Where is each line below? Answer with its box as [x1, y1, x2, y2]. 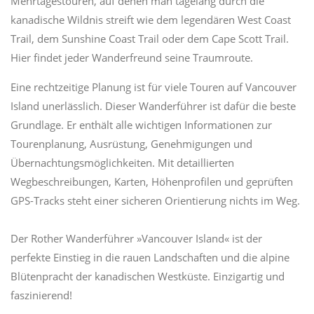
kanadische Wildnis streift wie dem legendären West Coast [11, 13, 291, 27]
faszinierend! [11, 288, 72, 302]
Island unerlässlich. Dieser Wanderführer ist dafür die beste [11, 99, 296, 113]
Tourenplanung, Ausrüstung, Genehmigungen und [11, 137, 252, 151]
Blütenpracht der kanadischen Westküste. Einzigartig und [11, 269, 285, 283]
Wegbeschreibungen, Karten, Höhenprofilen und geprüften [11, 175, 293, 189]
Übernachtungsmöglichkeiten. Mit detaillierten [11, 156, 234, 170]
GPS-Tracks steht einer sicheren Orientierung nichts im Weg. [11, 193, 300, 207]
